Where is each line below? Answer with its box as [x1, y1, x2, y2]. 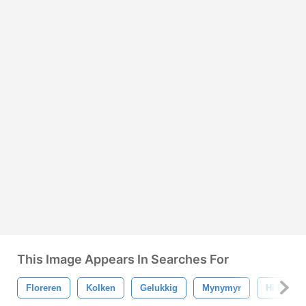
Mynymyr [202, 282, 241, 293]
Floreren [26, 282, 61, 293]
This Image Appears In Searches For [17, 251, 229, 266]
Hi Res [266, 282, 293, 293]
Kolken [86, 282, 115, 293]
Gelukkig [140, 282, 178, 293]
